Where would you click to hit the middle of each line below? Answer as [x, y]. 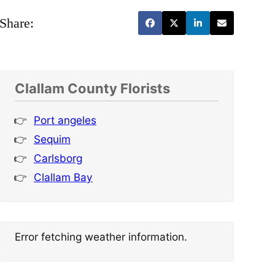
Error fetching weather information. [101, 237]
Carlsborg [58, 158]
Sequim [52, 139]
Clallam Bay [63, 177]
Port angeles [65, 120]
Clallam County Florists [92, 89]
